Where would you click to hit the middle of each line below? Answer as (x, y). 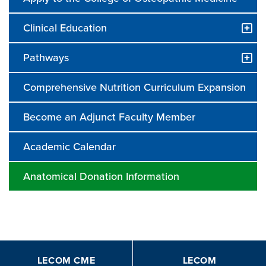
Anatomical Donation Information (101, 176)
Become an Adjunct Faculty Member (109, 117)
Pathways (46, 58)
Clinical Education (65, 28)
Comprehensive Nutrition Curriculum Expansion (134, 87)
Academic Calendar (69, 147)
